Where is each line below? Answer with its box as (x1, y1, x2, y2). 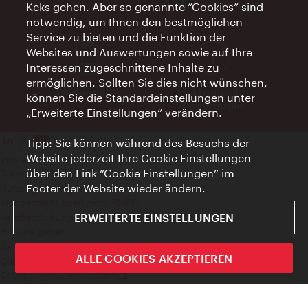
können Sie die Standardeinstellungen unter (26, 91, 256, 104)
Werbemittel (55, 85, 119, 98)
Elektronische (177, 85, 248, 98)
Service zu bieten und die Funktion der (26, 30, 227, 43)
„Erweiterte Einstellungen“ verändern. (26, 106, 223, 119)
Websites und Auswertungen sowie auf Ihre (26, 45, 253, 58)
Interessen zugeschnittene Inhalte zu (26, 60, 220, 74)
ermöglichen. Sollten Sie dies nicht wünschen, (26, 76, 268, 89)
